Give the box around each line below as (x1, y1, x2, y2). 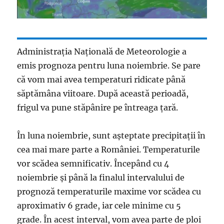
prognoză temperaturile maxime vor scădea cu (17, 186, 201, 197)
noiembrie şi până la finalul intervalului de (17, 172, 185, 183)
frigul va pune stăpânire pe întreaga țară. (17, 102, 178, 113)
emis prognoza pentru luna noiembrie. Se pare (17, 60, 201, 71)
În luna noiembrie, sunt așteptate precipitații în (17, 130, 206, 141)
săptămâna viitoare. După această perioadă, (17, 88, 189, 99)
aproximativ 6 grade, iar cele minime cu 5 (17, 200, 181, 211)
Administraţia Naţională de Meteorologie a (17, 46, 187, 57)
